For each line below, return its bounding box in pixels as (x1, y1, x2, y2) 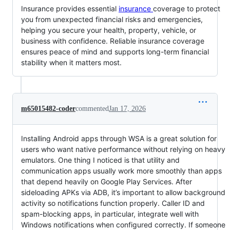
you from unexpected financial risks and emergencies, (21, 14, 203, 24)
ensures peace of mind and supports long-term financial (21, 47, 209, 56)
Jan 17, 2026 (109, 104, 146, 112)
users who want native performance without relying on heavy (21, 144, 225, 154)
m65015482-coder (21, 104, 75, 112)
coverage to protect (153, 4, 220, 13)
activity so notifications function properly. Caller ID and (21, 198, 205, 207)
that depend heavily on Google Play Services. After (21, 177, 192, 186)
